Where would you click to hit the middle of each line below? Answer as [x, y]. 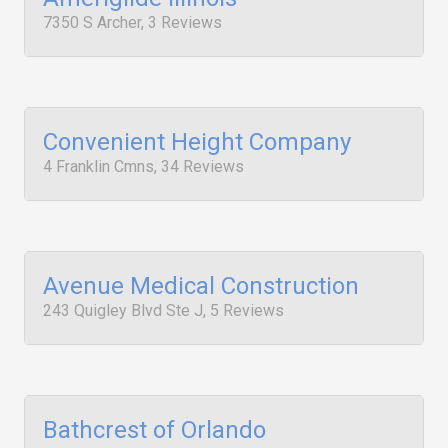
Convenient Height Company [197, 142]
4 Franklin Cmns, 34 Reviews [143, 166]
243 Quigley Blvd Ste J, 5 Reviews [163, 310]
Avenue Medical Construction [201, 286]
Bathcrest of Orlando [154, 430]
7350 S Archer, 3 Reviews [132, 22]
